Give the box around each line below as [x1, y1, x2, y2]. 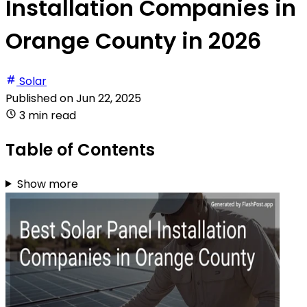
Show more [16, 175, 78, 192]
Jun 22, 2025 [76, 90, 141, 106]
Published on [5, 90, 76, 106]
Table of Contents [5, 138, 155, 161]
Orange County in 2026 [5, 25, 261, 57]
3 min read [19, 107, 76, 123]
